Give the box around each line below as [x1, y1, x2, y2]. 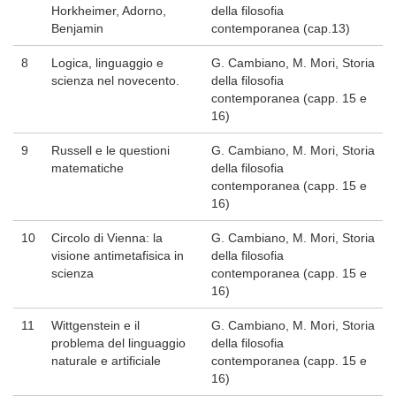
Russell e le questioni [51, 143, 170, 158]
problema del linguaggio [51, 336, 186, 351]
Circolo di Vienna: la [51, 231, 163, 246]
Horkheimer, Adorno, [51, 4, 166, 19]
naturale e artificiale [51, 354, 161, 369]
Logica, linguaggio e [51, 56, 164, 71]
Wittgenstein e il [51, 318, 140, 333]
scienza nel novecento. [51, 73, 179, 88]
